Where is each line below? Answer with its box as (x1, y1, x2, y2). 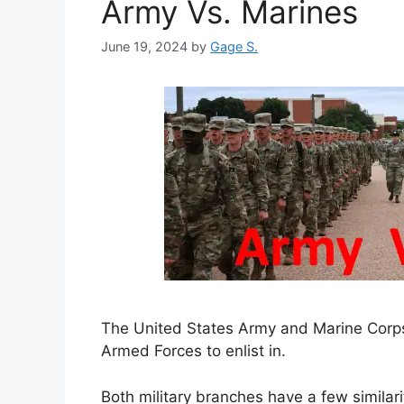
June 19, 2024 (101, 39, 188, 55)
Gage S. (210, 39, 258, 55)
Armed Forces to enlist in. (101, 342, 286, 361)
